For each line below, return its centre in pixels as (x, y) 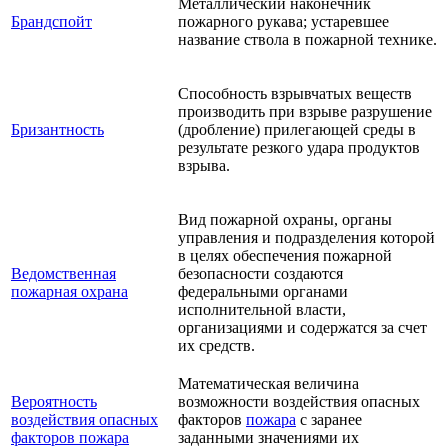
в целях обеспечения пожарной (285, 256)
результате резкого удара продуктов (299, 148)
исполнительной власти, (262, 310)
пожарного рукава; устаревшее (283, 22)
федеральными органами (263, 292)
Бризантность (57, 130)
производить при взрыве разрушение (305, 112)
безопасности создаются (260, 274)
